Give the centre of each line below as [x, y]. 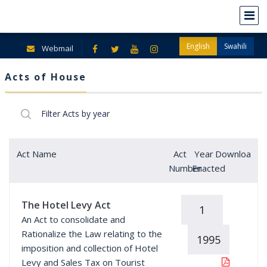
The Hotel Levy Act [66, 205]
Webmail [56, 48]
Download [236, 154]
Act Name [37, 154]
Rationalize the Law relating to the [92, 234]
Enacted [208, 168]
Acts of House [45, 77]
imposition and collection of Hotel [90, 248]
